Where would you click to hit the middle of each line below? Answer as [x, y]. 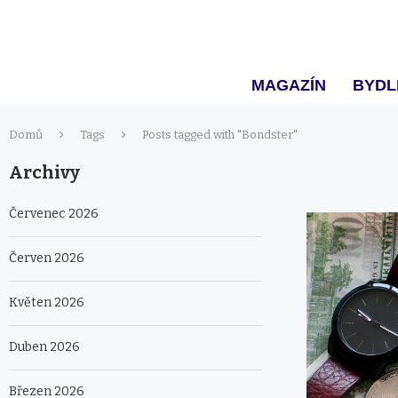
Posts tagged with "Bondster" [220, 135]
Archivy [44, 173]
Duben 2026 [44, 347]
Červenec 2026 [54, 214]
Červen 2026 [47, 259]
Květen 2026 [47, 303]
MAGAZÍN [289, 85]
